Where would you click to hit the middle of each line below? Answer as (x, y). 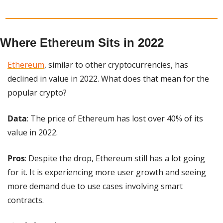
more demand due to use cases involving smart (95, 186)
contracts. (26, 200)
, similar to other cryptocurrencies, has (116, 64)
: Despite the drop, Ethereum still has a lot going (115, 158)
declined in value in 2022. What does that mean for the (108, 78)
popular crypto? (37, 92)
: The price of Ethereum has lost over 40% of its (115, 118)
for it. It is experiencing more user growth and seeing (107, 172)
